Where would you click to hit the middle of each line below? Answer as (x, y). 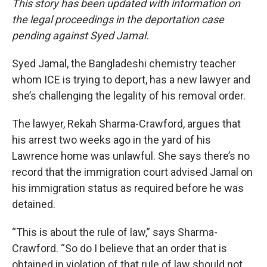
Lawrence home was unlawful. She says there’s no (131, 156)
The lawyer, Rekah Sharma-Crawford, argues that (126, 123)
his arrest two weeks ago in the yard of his (111, 139)
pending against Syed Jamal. (84, 35)
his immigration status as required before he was (128, 188)
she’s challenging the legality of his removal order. (129, 95)
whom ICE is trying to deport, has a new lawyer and (131, 79)
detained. (36, 204)
